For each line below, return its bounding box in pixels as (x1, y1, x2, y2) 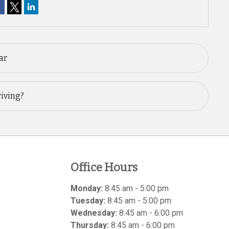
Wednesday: (71, 208, 117, 218)
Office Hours (71, 161, 138, 174)
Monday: (71, 184, 103, 193)
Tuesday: (71, 196, 105, 205)
